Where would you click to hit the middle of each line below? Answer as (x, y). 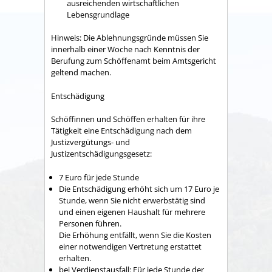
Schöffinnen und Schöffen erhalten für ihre (128, 119)
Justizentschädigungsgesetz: (101, 154)
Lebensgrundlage (98, 14)
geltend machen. (81, 73)
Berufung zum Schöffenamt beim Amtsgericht (134, 61)
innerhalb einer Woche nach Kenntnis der (125, 49)
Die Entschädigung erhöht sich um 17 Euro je (139, 189)
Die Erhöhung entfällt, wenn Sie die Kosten (135, 235)
